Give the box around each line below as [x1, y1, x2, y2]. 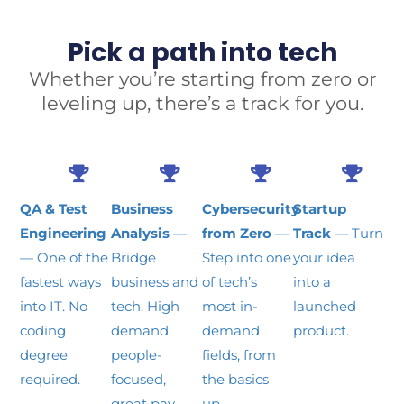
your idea [292, 249, 355, 267]
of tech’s [201, 273, 257, 291]
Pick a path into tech [67, 35, 337, 71]
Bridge [111, 249, 157, 267]
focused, [111, 371, 167, 389]
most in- [201, 298, 258, 316]
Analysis [111, 225, 170, 243]
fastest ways [20, 273, 102, 291]
